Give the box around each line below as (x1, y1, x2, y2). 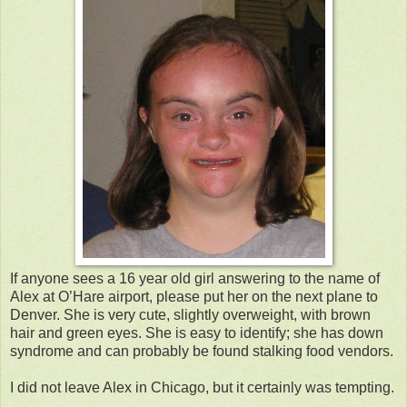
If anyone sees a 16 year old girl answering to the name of (10, 270, 380, 286)
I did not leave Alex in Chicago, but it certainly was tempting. (10, 379, 394, 395)
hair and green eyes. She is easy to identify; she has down (10, 324, 383, 341)
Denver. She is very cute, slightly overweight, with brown (10, 306, 371, 323)
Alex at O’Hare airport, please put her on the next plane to (10, 288, 378, 304)
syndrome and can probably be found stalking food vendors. (10, 342, 393, 359)
